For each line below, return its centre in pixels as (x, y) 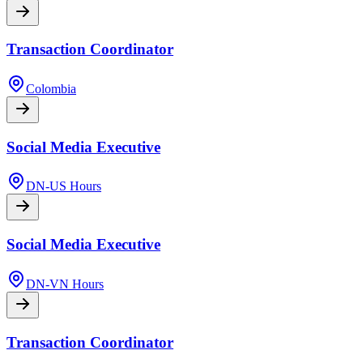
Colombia (51, 88)
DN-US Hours (64, 186)
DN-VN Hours (65, 284)
